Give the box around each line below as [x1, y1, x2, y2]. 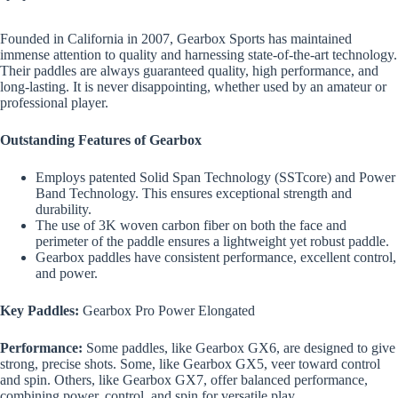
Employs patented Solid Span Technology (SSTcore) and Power [36, 169, 395, 185]
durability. [36, 201, 92, 217]
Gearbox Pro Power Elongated [83, 302, 255, 318]
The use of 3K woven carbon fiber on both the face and [36, 217, 346, 233]
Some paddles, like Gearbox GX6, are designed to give [83, 339, 395, 355]
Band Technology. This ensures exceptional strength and [36, 185, 352, 201]
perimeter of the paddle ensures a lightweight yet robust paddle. [36, 233, 389, 249]
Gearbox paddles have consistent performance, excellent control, [36, 249, 396, 265]
